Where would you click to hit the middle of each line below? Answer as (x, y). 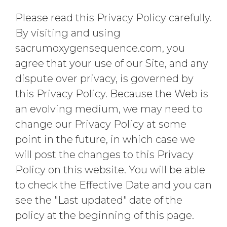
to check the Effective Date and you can (113, 185)
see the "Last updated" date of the (99, 200)
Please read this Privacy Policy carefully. (113, 18)
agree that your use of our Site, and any (112, 63)
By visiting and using (68, 33)
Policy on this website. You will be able (110, 170)
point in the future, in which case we (105, 139)
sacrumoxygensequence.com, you (100, 48)
